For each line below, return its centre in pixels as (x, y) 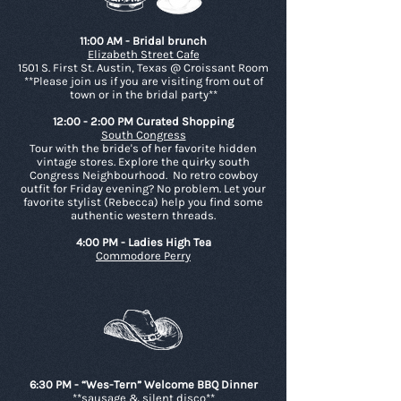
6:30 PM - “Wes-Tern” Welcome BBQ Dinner (143, 384)
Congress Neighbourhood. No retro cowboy (143, 175)
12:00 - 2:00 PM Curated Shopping (143, 121)
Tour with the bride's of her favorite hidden (143, 148)
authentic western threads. (143, 215)
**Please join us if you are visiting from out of (143, 81)
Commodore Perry (143, 256)
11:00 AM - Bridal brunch (143, 41)
